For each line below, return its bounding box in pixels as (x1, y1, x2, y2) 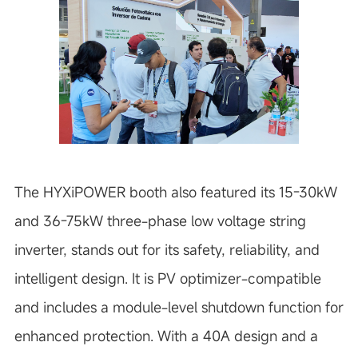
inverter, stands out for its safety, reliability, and (14, 240, 320, 259)
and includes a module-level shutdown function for (14, 297, 344, 316)
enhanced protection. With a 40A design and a (14, 326, 318, 345)
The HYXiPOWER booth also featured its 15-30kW (14, 182, 337, 201)
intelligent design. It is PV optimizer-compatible (14, 268, 321, 288)
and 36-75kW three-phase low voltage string (14, 211, 306, 230)
